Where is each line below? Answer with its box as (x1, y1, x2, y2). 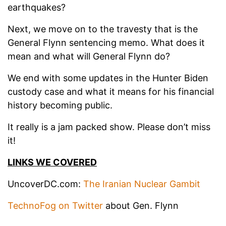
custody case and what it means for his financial (8, 86, 214, 97)
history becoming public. (8, 100, 112, 111)
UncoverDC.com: (8, 179, 83, 190)
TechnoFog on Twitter (8, 200, 103, 211)
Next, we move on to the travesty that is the (8, 24, 198, 35)
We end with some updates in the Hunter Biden (8, 73, 208, 84)
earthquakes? (8, 2, 66, 13)
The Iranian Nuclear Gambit (83, 179, 200, 190)
